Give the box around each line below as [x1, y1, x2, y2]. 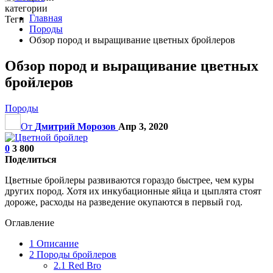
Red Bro [66, 260, 101, 271]
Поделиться [5, 154, 57, 165]
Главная [29, 13, 62, 23]
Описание [34, 238, 79, 249]
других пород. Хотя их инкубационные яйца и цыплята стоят [5, 185, 261, 196]
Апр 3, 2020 [118, 121, 168, 132]
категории [5, 3, 48, 13]
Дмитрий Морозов [35, 121, 116, 132]
